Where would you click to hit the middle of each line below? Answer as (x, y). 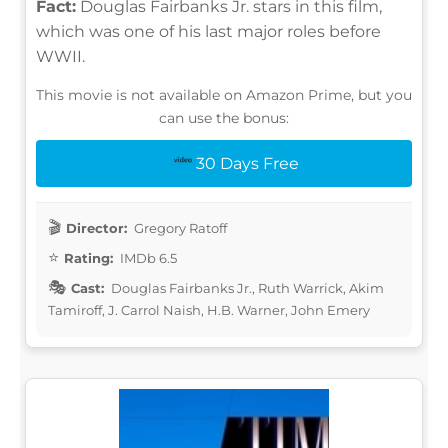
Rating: (88, 257)
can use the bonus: (224, 117)
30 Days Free (247, 163)
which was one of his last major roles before (208, 31)
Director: (96, 227)
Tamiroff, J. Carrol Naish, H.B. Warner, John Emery (209, 309)
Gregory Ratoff (179, 227)
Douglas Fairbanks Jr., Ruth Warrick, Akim (246, 287)
